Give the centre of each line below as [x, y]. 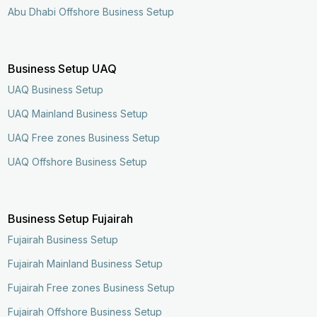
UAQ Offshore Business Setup [78, 161]
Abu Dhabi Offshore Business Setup [91, 11]
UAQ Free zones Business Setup [84, 137]
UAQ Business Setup [56, 89]
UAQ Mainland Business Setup [78, 113]
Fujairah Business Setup [63, 239]
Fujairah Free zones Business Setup [92, 287]
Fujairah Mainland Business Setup [86, 263]
